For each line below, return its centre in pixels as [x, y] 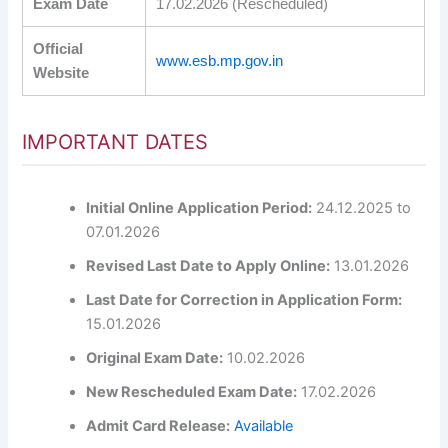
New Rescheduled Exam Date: [192, 391]
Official [58, 48]
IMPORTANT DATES [115, 141]
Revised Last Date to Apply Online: [208, 265]
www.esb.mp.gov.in [220, 60]
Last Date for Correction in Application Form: [244, 299]
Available [264, 425]
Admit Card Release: [158, 425]
